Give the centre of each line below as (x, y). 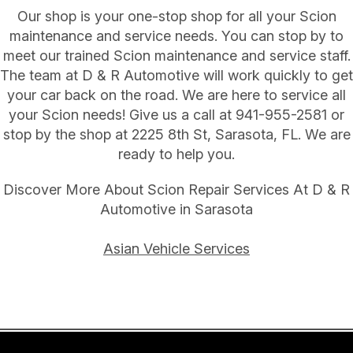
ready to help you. (176, 154)
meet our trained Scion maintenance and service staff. (176, 56)
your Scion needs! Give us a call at (122, 115)
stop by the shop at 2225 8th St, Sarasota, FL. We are (176, 135)
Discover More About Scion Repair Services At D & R (176, 190)
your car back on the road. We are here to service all (176, 95)
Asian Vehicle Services (176, 249)
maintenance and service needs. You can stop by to (176, 36)
